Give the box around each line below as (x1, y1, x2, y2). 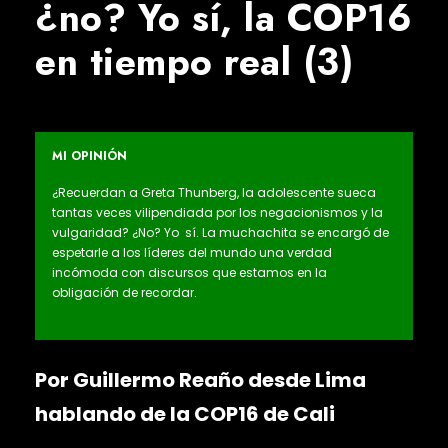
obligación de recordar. (52, 284, 197, 302)
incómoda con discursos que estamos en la (52, 264, 327, 282)
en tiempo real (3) (35, 35, 353, 90)
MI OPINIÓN (52, 147, 127, 166)
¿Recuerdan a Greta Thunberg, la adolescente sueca (52, 184, 376, 202)
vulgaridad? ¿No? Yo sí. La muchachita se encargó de (52, 224, 389, 242)
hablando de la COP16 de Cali (35, 400, 335, 429)
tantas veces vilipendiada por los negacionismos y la (52, 204, 383, 222)
